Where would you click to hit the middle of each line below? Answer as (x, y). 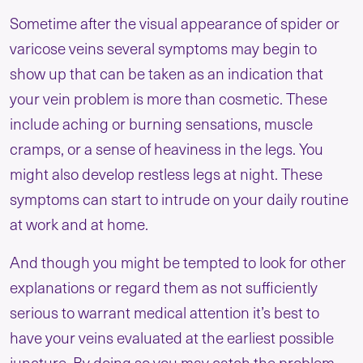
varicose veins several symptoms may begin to (163, 48)
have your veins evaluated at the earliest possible (172, 337)
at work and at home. (79, 224)
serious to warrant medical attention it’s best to (164, 312)
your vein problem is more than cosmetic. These (169, 98)
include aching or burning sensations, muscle (161, 124)
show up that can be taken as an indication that (167, 73)
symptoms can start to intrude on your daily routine (179, 199)
